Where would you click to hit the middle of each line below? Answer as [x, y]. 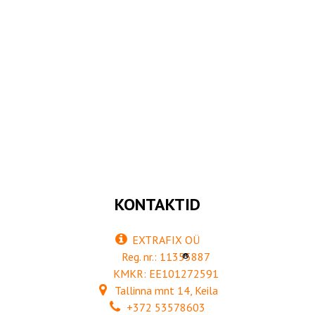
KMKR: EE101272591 [165, 274]
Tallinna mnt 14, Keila [165, 291]
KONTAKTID [157, 205]
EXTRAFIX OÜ [165, 240]
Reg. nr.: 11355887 [165, 257]
